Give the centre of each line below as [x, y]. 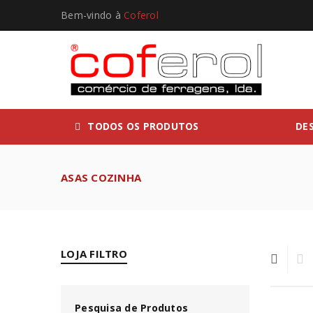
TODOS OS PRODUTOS [143, 126]
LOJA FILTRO [94, 254]
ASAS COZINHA [101, 177]
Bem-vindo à [92, 15]
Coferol [141, 15]
